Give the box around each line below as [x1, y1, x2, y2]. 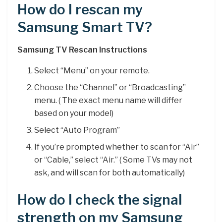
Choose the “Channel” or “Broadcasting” [34, 83, 186, 93]
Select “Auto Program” [34, 125, 120, 135]
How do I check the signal [17, 192, 182, 209]
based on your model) [34, 109, 114, 118]
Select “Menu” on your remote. [34, 66, 150, 76]
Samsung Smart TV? [17, 19, 152, 36]
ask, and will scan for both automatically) [34, 168, 185, 178]
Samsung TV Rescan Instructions [17, 45, 147, 55]
